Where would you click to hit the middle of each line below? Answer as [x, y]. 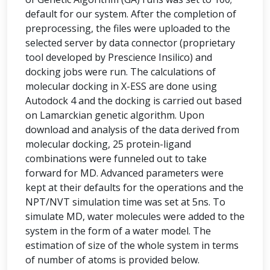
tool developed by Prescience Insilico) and [119, 57]
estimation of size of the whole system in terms [132, 245]
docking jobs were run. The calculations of [121, 72]
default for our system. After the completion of [131, 14]
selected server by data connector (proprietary [130, 43]
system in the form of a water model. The [118, 231]
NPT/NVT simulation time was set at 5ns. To [125, 202]
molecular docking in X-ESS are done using [121, 86]
